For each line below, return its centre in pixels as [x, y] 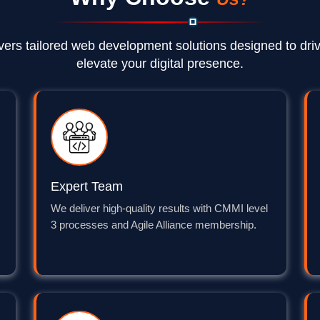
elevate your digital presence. [160, 64]
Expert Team [87, 187]
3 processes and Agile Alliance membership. [154, 225]
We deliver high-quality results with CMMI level [160, 209]
